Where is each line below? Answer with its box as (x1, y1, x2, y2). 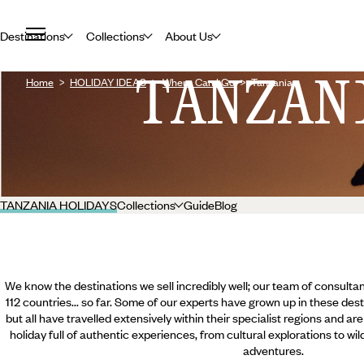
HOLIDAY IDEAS (70, 75, 146, 89)
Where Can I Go (162, 75, 235, 89)
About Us (165, 27, 214, 44)
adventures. (242, 341, 304, 358)
